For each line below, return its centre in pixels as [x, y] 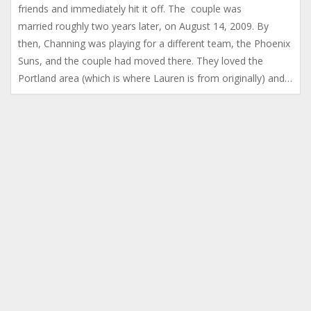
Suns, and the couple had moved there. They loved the [141, 61]
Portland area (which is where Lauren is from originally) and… [155, 78]
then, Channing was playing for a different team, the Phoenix [154, 43]
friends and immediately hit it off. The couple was [130, 9]
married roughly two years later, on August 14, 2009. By [143, 26]
